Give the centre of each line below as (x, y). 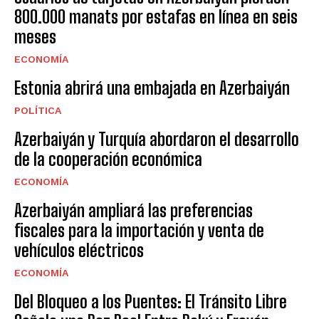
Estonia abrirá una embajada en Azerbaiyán (152, 88)
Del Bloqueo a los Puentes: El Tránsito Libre (151, 301)
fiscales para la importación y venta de (139, 230)
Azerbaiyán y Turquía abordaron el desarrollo (157, 139)
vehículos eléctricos (79, 250)
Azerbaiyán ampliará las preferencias (134, 210)
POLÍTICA (38, 110)
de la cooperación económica (108, 159)
